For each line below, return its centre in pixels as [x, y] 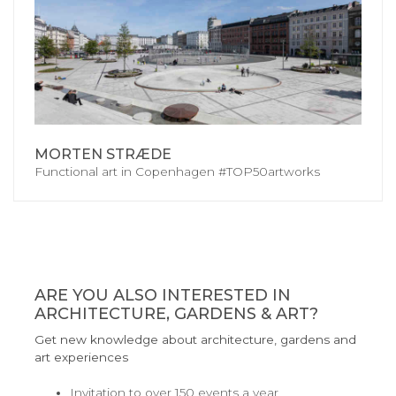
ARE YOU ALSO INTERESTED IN [163, 296]
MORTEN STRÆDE [103, 155]
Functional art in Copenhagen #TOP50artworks [177, 172]
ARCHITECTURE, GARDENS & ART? [176, 314]
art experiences [81, 358]
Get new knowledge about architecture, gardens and [195, 340]
